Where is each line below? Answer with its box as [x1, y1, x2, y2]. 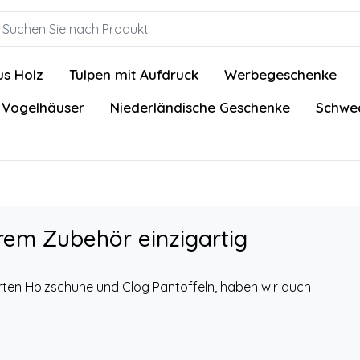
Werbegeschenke [224, 66, 337, 83]
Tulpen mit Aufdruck [69, 66, 198, 83]
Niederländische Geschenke [110, 99, 290, 116]
